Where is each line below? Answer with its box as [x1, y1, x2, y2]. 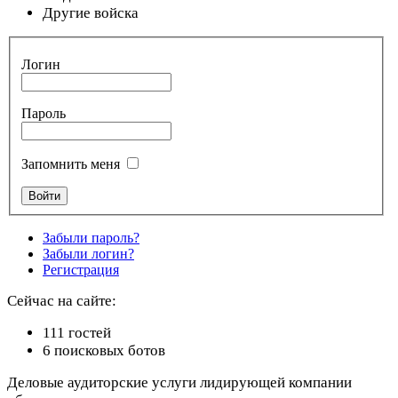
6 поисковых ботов [43, 342, 165, 360]
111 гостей [43, 324, 111, 342]
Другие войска [43, 4, 139, 21]
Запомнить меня [21, 156, 120, 172]
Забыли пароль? [43, 230, 139, 246]
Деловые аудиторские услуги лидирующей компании [7, 374, 352, 392]
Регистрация [43, 262, 119, 278]
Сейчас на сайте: [7, 292, 116, 310]
